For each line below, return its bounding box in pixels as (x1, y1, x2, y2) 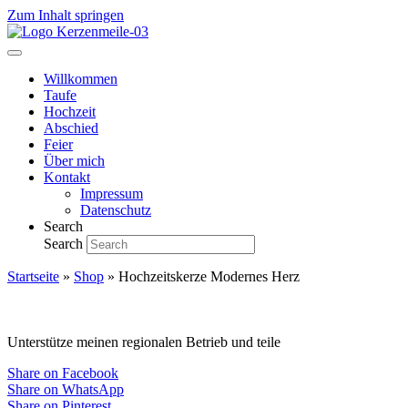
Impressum (80, 186, 143, 201)
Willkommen (44, 71, 117, 87)
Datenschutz (80, 202, 151, 218)
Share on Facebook (7, 364, 118, 381)
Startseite (7, 269, 59, 284)
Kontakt (44, 169, 90, 185)
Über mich (44, 153, 105, 168)
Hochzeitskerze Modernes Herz (118, 269, 300, 284)
